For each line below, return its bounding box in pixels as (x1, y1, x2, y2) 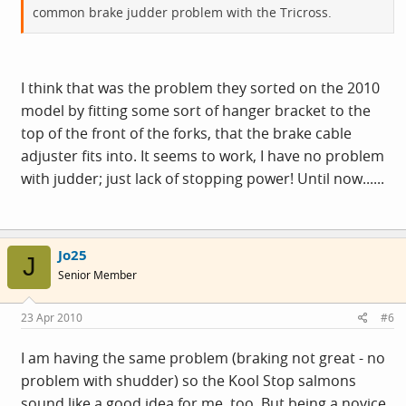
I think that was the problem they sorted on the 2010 (21, 77, 380, 98)
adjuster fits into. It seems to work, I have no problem (21, 145, 384, 166)
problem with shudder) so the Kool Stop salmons (21, 371, 356, 391)
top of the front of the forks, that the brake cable (21, 122, 352, 143)
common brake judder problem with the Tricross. (33, 3, 332, 21)
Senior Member (58, 266, 137, 283)
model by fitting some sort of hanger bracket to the (21, 100, 371, 121)
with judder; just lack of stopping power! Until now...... (21, 168, 384, 188)
